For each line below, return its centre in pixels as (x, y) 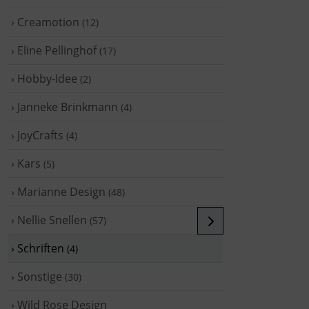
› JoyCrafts (36, 135)
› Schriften (36, 248)
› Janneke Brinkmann (63, 107)
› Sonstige (35, 276)
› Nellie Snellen (48, 220)
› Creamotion (44, 22)
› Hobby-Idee (43, 78)
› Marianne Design (57, 191)
